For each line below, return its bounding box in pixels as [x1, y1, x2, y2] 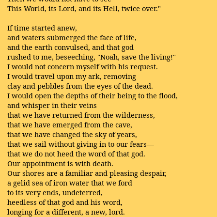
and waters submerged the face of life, [7, 32, 137, 42]
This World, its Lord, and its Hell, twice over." [7, 3, 161, 13]
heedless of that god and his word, [7, 197, 123, 207]
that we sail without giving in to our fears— [7, 139, 154, 149]
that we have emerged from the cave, [7, 119, 132, 129]
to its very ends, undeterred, [7, 187, 103, 197]
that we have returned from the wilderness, [7, 109, 155, 120]
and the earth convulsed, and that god [7, 42, 134, 52]
